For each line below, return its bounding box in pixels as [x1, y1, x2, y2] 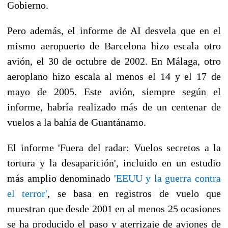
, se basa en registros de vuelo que [47, 187, 221, 199]
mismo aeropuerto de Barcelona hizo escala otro [7, 40, 221, 51]
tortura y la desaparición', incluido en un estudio [7, 157, 221, 168]
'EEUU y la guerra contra [113, 172, 221, 184]
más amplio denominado [7, 172, 114, 184]
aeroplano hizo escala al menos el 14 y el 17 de [7, 70, 221, 82]
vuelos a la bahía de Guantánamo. [7, 116, 146, 128]
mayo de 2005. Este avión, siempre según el [7, 85, 221, 97]
